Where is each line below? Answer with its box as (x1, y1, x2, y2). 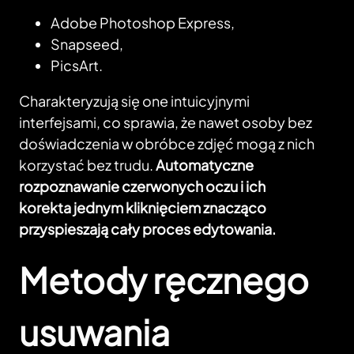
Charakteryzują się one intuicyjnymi (19, 92, 250, 111)
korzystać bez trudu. (19, 156, 156, 175)
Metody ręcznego (19, 258, 309, 303)
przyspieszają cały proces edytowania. (19, 220, 276, 239)
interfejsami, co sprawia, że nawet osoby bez (19, 113, 312, 132)
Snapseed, (51, 35, 123, 54)
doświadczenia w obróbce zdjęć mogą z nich (19, 134, 314, 153)
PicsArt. (51, 56, 103, 75)
